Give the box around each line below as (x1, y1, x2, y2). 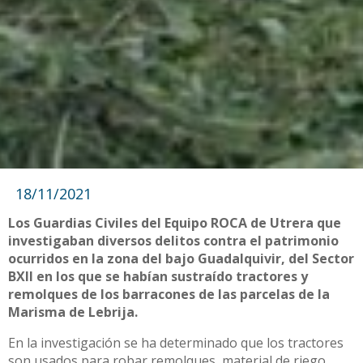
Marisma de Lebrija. (8, 303, 138, 322)
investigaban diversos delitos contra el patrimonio (8, 232, 339, 250)
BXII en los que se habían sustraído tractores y (8, 267, 308, 286)
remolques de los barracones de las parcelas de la (8, 285, 330, 304)
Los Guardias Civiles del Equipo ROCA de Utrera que (8, 214, 341, 233)
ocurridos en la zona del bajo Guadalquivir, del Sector (8, 250, 354, 268)
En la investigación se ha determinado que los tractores (8, 334, 344, 352)
